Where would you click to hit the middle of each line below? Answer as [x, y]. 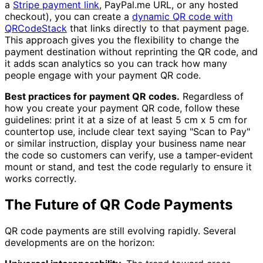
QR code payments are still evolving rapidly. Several [120, 230]
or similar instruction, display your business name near [125, 143]
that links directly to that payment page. [158, 28]
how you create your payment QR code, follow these [122, 108]
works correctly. [41, 178]
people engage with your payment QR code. [103, 75]
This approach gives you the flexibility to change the [122, 40]
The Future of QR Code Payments [119, 204]
